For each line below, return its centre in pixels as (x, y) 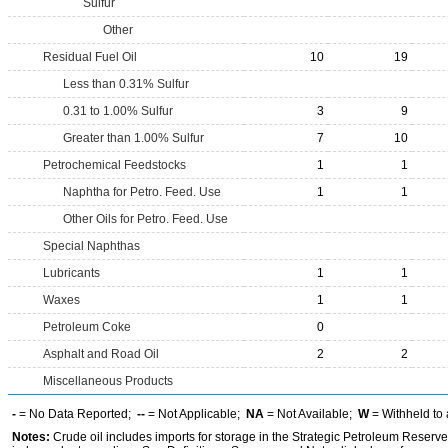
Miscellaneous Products (108, 381)
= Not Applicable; (195, 414)
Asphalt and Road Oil (101, 354)
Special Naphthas (91, 246)
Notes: (31, 437)
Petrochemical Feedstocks (114, 165)
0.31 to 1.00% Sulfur (118, 111)
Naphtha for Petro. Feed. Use (142, 192)
